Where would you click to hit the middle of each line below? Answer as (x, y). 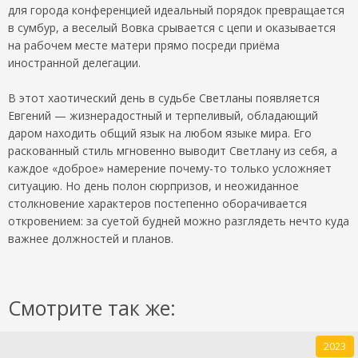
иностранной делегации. (74, 63)
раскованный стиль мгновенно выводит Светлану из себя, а (173, 151)
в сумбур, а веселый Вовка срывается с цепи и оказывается (172, 28)
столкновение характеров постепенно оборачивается (157, 204)
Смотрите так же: (92, 308)
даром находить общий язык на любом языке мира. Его (160, 133)
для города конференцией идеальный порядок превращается (176, 10)
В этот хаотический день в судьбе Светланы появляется (164, 98)
